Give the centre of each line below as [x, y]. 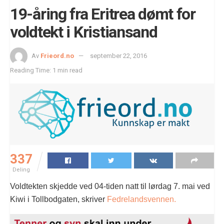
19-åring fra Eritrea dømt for [103, 14]
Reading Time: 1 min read [46, 70]
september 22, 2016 [118, 55]
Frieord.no [57, 55]
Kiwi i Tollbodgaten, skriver [58, 199]
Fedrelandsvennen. [141, 199]
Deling [21, 169]
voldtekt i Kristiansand [84, 32]
